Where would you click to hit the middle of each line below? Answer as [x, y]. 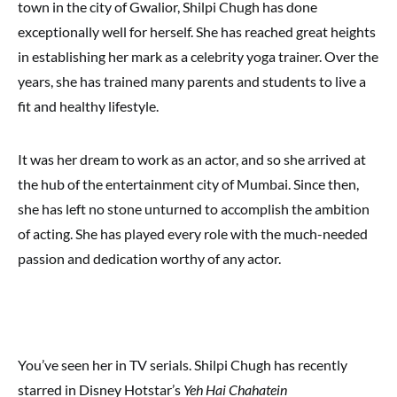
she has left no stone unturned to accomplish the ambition [194, 209]
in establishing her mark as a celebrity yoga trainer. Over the [198, 56]
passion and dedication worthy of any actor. [149, 258]
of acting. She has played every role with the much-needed [193, 234]
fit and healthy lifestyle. [88, 106]
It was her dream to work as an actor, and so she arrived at [192, 159]
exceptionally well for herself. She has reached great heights [197, 31]
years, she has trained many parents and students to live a [192, 81]
